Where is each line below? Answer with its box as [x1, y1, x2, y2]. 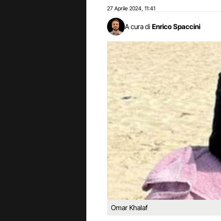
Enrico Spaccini [152, 22, 200, 31]
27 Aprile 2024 [107, 5, 142, 12]
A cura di [125, 22, 150, 31]
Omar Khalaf [111, 203, 147, 212]
